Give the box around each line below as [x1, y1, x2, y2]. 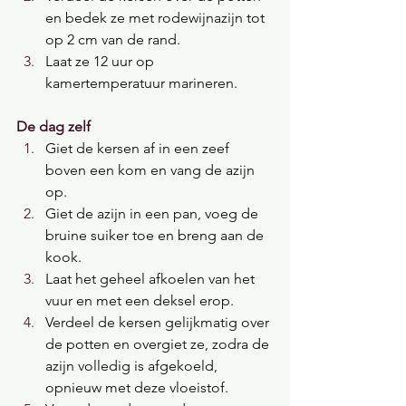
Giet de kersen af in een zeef [45, 140, 233, 157]
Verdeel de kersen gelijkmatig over [45, 314, 273, 331]
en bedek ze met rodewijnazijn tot [45, 9, 268, 26]
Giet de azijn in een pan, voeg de [45, 205, 262, 222]
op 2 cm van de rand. [45, 31, 180, 48]
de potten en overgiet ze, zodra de [45, 335, 273, 353]
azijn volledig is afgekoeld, [45, 357, 221, 374]
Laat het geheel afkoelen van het [45, 270, 258, 287]
